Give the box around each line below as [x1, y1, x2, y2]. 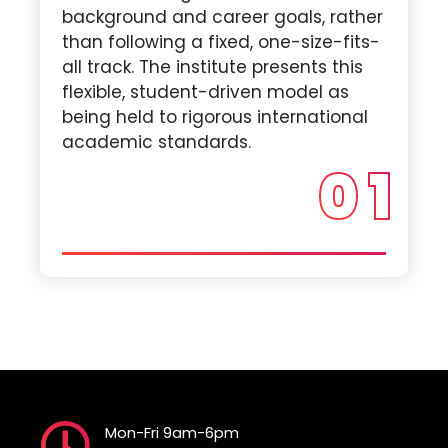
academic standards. [62, 130, 251, 154]
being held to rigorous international [62, 105, 368, 129]
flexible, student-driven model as [62, 80, 349, 104]
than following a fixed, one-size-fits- [62, 30, 380, 54]
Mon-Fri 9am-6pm [105, 421, 239, 443]
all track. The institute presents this [62, 55, 363, 79]
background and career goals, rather [62, 5, 383, 29]
